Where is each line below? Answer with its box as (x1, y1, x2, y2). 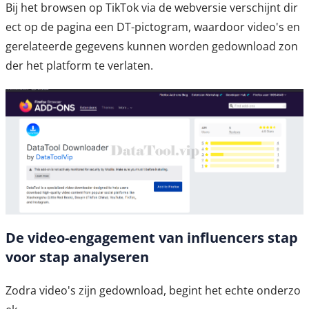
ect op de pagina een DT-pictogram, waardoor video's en (6, 19, 300, 35)
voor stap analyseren (6, 248, 149, 267)
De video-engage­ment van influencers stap (6, 228, 298, 248)
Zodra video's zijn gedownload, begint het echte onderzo (6, 283, 301, 299)
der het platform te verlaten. (6, 58, 153, 74)
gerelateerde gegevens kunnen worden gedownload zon (6, 39, 298, 54)
